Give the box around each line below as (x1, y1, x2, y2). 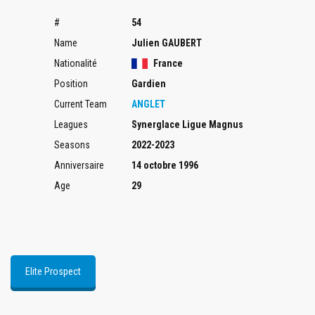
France (151, 58, 183, 69)
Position (54, 78, 88, 89)
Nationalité (54, 58, 97, 69)
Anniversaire (54, 160, 104, 171)
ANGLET (131, 98, 165, 110)
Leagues (54, 119, 88, 130)
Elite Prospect (25, 265, 81, 277)
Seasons (54, 139, 90, 150)
